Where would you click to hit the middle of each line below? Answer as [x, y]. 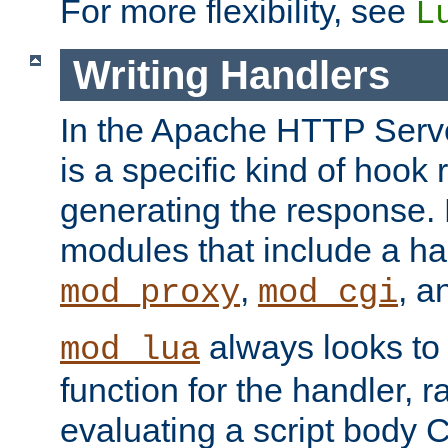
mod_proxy [150, 293]
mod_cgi [328, 293]
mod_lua [130, 350]
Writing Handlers [231, 74]
